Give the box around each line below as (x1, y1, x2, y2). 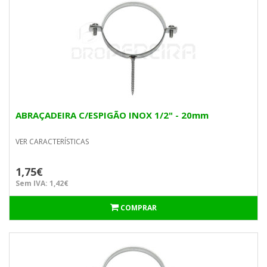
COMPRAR (120, 203, 157, 213)
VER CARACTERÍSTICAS (15, 136, 89, 147)
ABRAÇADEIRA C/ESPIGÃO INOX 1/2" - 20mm (15, 109, 209, 121)
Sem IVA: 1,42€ (15, 178, 69, 188)
